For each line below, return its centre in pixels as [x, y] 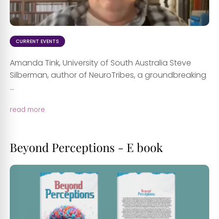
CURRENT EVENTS [37, 41]
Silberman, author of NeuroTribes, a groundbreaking [108, 75]
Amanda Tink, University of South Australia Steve [100, 63]
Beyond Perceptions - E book [86, 147]
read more [27, 109]
